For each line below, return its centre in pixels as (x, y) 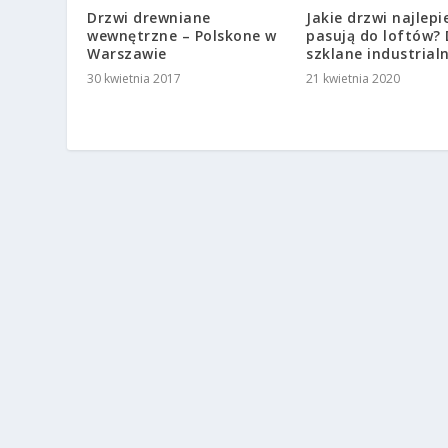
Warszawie (127, 53)
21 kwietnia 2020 (353, 78)
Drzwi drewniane (149, 17)
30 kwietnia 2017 (134, 78)
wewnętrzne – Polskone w (182, 35)
